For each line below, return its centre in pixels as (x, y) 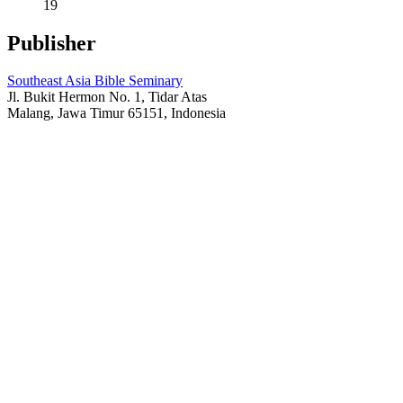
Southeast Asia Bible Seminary (95, 81)
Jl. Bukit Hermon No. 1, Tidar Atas (107, 97)
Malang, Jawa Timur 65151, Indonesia (116, 113)
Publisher (52, 43)
